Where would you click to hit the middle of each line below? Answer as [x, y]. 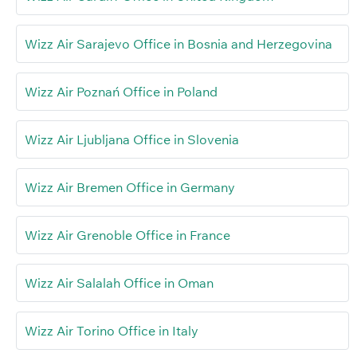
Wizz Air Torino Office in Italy [112, 331]
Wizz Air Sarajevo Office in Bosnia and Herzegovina [178, 44]
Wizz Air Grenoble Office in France [127, 235]
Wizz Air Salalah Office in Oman [119, 283]
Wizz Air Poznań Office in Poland [121, 92]
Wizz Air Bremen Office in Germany [130, 188]
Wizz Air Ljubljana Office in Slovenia [132, 140]
